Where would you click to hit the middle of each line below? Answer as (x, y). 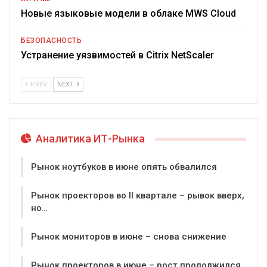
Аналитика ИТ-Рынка (89, 139)
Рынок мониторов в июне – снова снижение (129, 236)
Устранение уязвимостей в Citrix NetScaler (117, 55)
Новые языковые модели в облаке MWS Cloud (128, 14)
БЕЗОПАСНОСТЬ (51, 41)
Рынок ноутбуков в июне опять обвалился (124, 167)
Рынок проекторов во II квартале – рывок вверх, (138, 195)
